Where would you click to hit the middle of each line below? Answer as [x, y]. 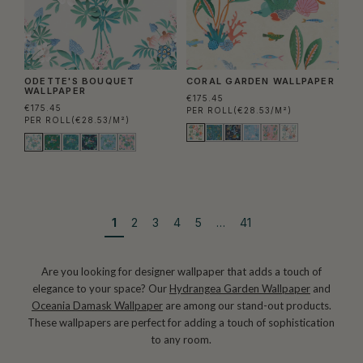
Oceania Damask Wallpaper [97, 306]
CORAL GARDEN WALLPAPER [261, 81]
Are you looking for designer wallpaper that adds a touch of [181, 272]
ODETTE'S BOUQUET [80, 81]
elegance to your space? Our [100, 289]
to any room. [181, 340]
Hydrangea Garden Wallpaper [239, 289]
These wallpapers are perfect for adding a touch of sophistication [181, 323]
